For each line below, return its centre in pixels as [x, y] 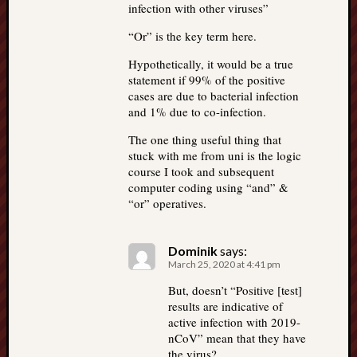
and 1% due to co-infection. [197, 112]
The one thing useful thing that [205, 139]
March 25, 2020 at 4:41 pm [224, 264]
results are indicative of [226, 306]
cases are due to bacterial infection [214, 96]
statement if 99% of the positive [207, 80]
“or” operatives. [167, 203]
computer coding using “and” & [208, 187]
